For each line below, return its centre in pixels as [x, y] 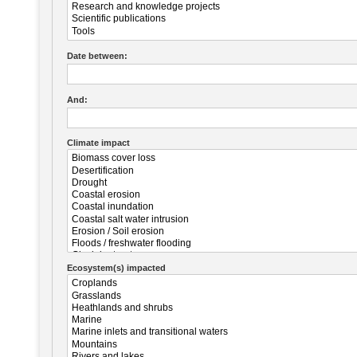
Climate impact [98, 143]
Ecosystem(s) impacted [116, 268]
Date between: [97, 55]
